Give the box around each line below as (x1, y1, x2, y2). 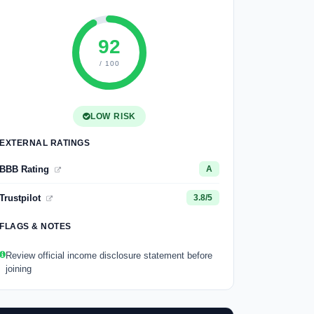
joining (6, 264, 32, 274)
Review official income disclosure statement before (6, 250, 212, 261)
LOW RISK (90, 111, 137, 121)
